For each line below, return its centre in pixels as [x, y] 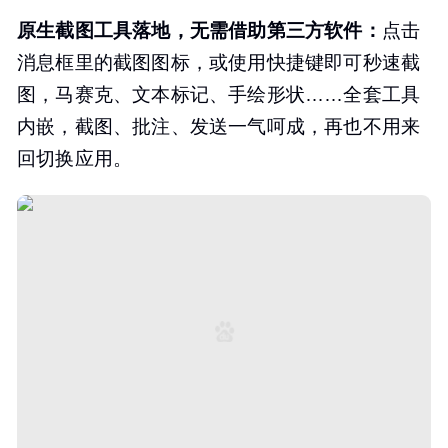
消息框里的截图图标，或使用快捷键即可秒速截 [219, 63]
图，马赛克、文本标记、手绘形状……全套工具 [219, 95]
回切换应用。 [75, 159]
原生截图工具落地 [94, 31]
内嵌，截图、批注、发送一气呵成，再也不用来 [219, 127]
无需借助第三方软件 [276, 31]
